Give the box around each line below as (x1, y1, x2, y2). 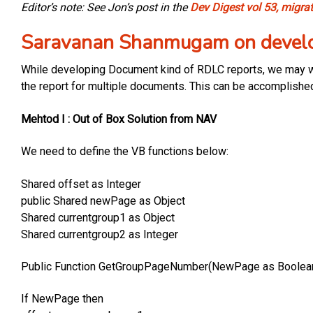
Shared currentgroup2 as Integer (21, 227, 178, 241)
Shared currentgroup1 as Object (21, 210, 175, 224)
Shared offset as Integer (21, 177, 141, 191)
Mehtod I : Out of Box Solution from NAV (21, 112, 217, 126)
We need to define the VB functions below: (21, 145, 228, 159)
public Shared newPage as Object (21, 194, 185, 208)
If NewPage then (21, 292, 103, 306)
